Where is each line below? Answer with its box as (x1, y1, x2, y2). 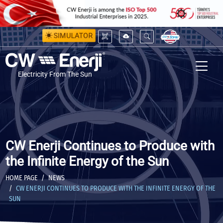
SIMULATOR (51, 30, 95, 40)
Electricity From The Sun (18, 70, 92, 79)
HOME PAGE (5, 173, 38, 182)
